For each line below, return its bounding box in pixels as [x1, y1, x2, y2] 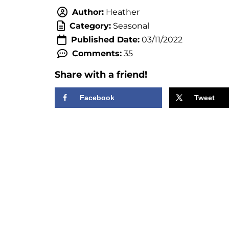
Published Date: [71, 34, 140, 44]
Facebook [80, 93, 114, 102]
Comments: [72, 48, 122, 58]
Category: [70, 20, 111, 31]
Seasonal [111, 20, 149, 31]
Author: [72, 7, 104, 17]
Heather [104, 7, 140, 17]
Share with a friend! [55, 68, 147, 80]
